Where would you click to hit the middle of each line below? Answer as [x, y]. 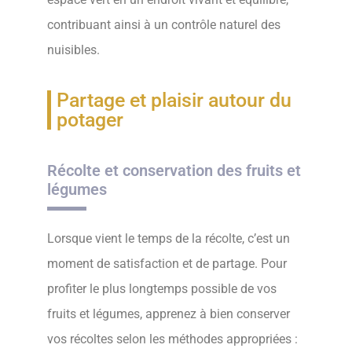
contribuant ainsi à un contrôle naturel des [164, 25]
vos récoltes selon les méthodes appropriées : [172, 339]
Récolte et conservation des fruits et [174, 171]
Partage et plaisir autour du [174, 101]
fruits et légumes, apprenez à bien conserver [169, 314]
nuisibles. [73, 50]
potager [90, 120]
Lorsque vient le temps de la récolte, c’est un [169, 239]
